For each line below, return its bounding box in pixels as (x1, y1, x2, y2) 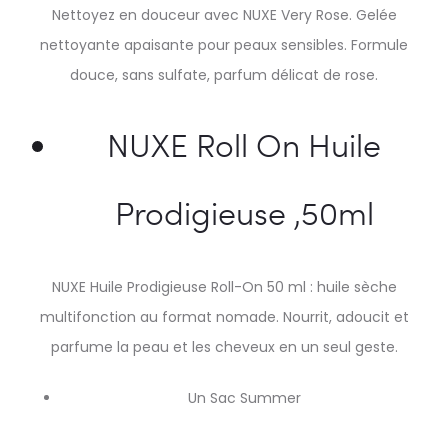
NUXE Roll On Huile (107, 123, 381, 166)
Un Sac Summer (187, 388, 301, 408)
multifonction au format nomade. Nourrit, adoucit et (39, 307, 409, 327)
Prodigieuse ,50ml (114, 191, 374, 234)
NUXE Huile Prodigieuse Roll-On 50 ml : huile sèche (51, 277, 397, 297)
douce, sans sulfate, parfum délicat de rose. (70, 65, 378, 85)
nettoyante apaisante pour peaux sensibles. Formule (40, 35, 408, 55)
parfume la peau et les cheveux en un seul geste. (50, 337, 398, 357)
